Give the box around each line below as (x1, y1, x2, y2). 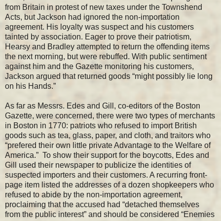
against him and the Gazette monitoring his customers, (5, 62, 194, 71)
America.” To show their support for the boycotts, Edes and (5, 150, 209, 159)
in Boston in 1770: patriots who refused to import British (5, 121, 197, 130)
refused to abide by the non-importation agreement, (5, 190, 183, 199)
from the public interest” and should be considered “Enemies (5, 210, 215, 219)
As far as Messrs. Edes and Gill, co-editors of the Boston (5, 101, 200, 110)
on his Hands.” (5, 81, 56, 90)
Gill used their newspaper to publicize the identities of (5, 160, 191, 169)
